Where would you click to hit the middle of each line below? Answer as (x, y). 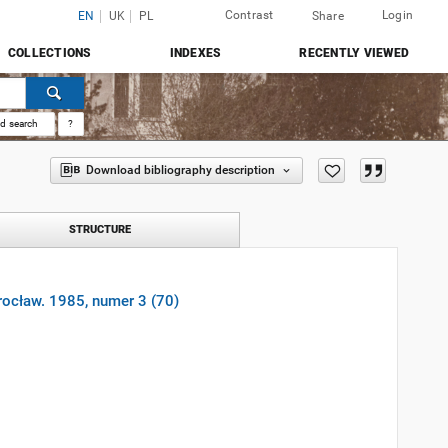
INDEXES (195, 53)
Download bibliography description (180, 170)
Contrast (249, 15)
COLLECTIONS (49, 53)
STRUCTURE (100, 229)
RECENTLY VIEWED (354, 53)
